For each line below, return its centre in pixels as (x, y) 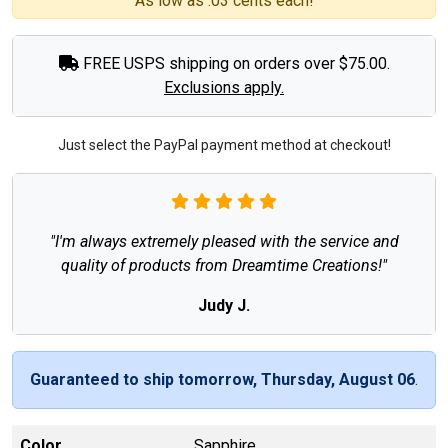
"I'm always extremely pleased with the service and (224, 241)
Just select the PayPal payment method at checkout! (224, 144)
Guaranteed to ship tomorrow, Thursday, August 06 (222, 379)
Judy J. (224, 305)
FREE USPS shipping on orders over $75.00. (234, 63)
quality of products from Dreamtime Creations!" (224, 265)
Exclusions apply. (224, 87)
